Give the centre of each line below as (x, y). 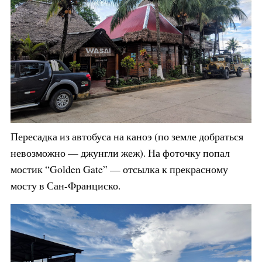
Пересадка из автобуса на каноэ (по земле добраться (127, 137)
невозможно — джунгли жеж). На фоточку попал (120, 153)
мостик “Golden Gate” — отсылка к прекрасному (119, 169)
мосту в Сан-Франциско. (65, 186)
